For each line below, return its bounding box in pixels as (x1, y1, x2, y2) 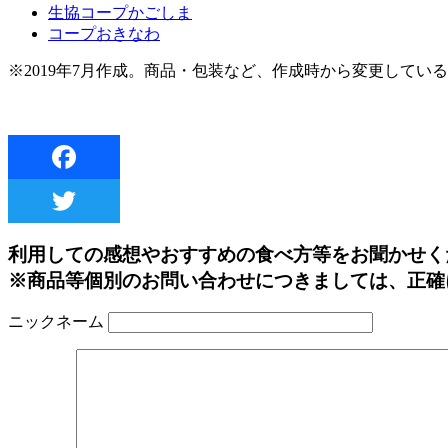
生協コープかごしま (48, 3, 192, 21)
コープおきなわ (48, 24, 160, 42)
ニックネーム (8, 313, 104, 331)
